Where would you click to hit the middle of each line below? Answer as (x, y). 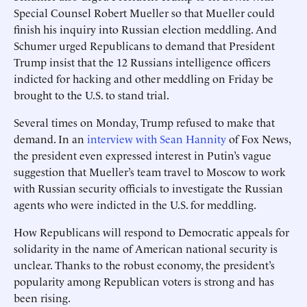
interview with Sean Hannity (157, 138)
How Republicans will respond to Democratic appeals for (151, 232)
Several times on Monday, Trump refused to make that (144, 122)
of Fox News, (258, 138)
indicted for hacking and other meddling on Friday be (144, 78)
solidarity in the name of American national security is (146, 248)
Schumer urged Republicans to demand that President (144, 45)
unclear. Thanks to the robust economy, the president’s (144, 265)
